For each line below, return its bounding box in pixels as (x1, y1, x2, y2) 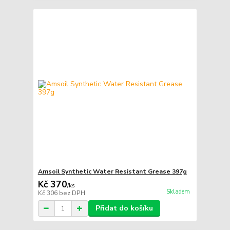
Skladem (166, 188, 190, 196)
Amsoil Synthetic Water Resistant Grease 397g (37, 167, 187, 176)
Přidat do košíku (95, 203, 153, 214)
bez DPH (59, 189, 85, 198)
